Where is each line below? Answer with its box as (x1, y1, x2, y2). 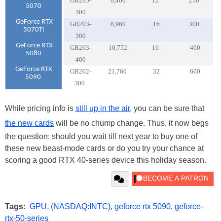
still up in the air (75, 104, 130, 112)
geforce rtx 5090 (114, 202, 171, 211)
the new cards (5, 118, 54, 127)
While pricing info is (5, 104, 75, 112)
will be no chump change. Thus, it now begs (54, 118, 209, 127)
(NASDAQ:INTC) (51, 202, 110, 211)
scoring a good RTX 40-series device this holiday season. (5, 155, 206, 164)
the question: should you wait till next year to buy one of (5, 132, 197, 141)
